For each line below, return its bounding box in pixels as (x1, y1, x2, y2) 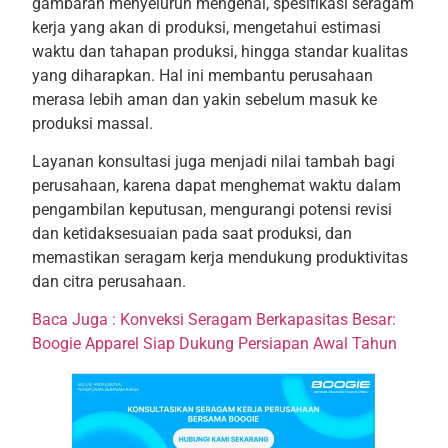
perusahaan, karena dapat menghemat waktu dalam (31, 176, 401, 196)
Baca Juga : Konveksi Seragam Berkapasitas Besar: (31, 310, 396, 330)
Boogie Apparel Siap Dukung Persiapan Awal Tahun (31, 334, 397, 354)
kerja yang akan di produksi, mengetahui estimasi (31, 17, 381, 37)
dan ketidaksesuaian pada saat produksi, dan (31, 224, 352, 244)
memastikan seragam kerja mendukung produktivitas (31, 248, 408, 268)
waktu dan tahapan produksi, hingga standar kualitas (31, 41, 408, 61)
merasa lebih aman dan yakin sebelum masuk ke (31, 89, 377, 109)
